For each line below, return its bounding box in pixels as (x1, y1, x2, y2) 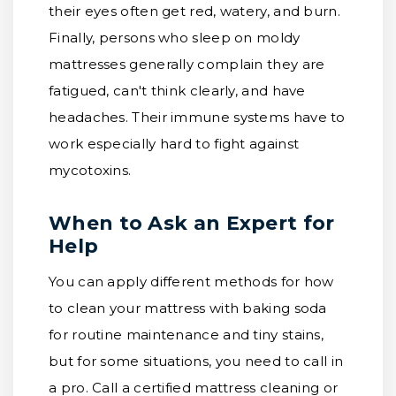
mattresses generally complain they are (49, 56, 325, 72)
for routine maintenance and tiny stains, (49, 326, 324, 343)
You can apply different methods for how (49, 273, 334, 290)
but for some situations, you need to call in (49, 353, 344, 369)
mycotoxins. (49, 162, 132, 179)
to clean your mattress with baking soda (49, 300, 327, 316)
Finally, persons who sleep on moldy (49, 29, 301, 46)
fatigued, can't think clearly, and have (49, 82, 306, 99)
